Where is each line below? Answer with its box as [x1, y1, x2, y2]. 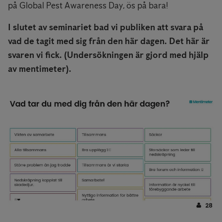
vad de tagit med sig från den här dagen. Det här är [8, 35, 210, 47]
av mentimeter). [8, 63, 71, 74]
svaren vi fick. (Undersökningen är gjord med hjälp [8, 49, 209, 60]
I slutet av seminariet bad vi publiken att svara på [8, 21, 203, 33]
